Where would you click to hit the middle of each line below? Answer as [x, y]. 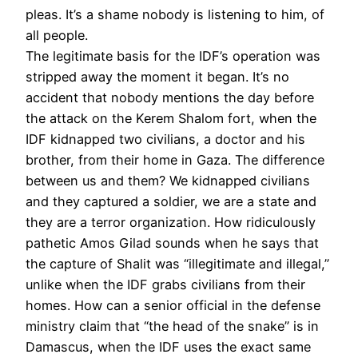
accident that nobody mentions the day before [170, 97]
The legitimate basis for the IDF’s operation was [173, 56]
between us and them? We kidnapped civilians [168, 180]
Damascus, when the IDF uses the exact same [168, 346]
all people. [57, 35]
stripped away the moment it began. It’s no [157, 76]
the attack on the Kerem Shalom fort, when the [171, 118]
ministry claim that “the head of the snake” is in [172, 326]
